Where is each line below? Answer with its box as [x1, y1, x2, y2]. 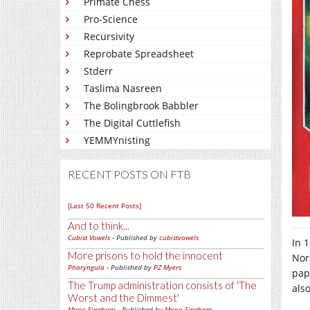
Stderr [84, 64, 113, 77]
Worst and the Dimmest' [68, 291, 179, 304]
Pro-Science [84, 12, 138, 26]
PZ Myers [154, 262, 181, 272]
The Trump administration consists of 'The [68, 279, 257, 291]
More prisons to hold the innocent [68, 249, 223, 262]
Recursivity [84, 30, 134, 43]
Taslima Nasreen [84, 82, 162, 95]
